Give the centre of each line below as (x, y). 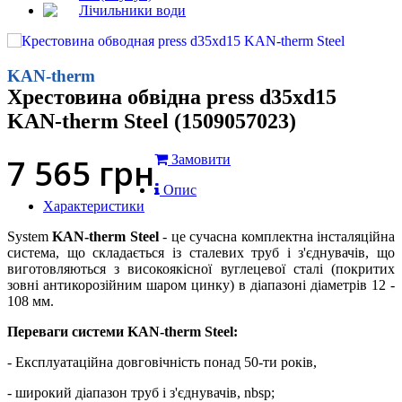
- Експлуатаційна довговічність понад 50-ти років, (166, 363)
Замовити (201, 160)
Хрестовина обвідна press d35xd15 (172, 97)
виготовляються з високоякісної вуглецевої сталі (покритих (201, 269)
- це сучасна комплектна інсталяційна (277, 237)
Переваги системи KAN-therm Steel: (122, 332)
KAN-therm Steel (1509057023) (152, 122)
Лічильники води (132, 10)
